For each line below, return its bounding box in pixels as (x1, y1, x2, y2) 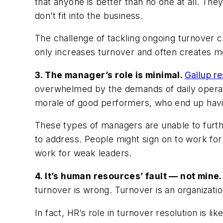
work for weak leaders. (35, 148, 132, 159)
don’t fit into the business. (35, 10, 143, 21)
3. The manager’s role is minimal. (35, 69, 185, 80)
